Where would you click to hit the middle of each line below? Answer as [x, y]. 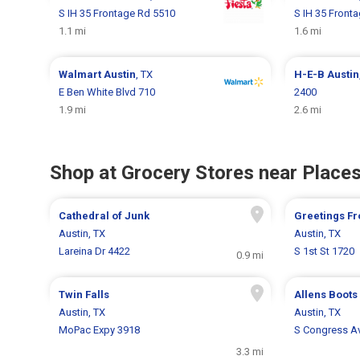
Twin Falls [84, 294]
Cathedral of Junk [104, 215]
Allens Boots [325, 294]
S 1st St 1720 [324, 251]
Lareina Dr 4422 [95, 251]
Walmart [82, 74]
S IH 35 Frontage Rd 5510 [117, 13]
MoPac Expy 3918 [100, 329]
